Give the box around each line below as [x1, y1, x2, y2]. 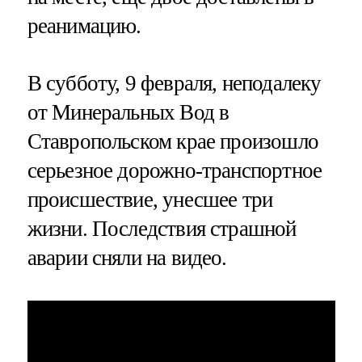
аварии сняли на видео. [27, 245, 227, 270]
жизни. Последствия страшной [27, 216, 297, 241]
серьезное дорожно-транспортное [27, 158, 322, 183]
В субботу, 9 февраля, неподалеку [27, 70, 322, 95]
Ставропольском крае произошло [27, 128, 318, 154]
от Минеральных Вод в [27, 99, 229, 124]
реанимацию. [27, 13, 141, 38]
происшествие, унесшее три [27, 187, 273, 212]
